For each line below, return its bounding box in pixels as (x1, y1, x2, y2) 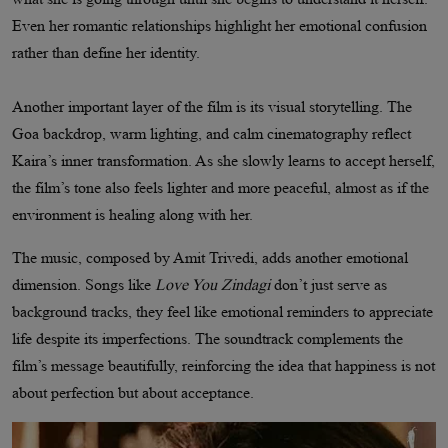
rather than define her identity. (12, 43, 200, 61)
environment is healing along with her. (12, 205, 253, 223)
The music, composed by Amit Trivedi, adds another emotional (12, 248, 408, 266)
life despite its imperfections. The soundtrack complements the (12, 329, 403, 347)
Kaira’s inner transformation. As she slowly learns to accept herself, (12, 151, 435, 169)
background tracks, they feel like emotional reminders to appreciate (12, 302, 433, 320)
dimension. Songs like (12, 275, 155, 293)
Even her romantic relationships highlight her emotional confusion (12, 16, 427, 34)
